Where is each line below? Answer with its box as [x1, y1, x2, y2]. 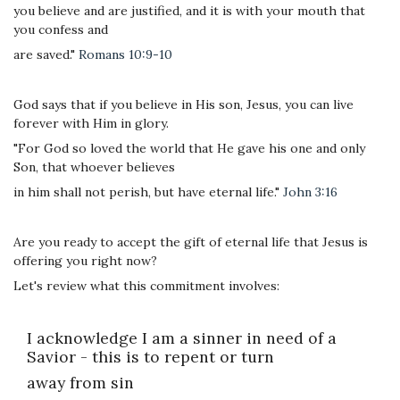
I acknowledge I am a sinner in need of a [27, 327, 337, 348]
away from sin [27, 372, 134, 394]
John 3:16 [283, 183, 337, 200]
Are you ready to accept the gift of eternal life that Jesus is [13, 233, 368, 250]
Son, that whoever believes [13, 158, 175, 175]
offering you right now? [13, 252, 157, 269]
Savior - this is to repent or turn [27, 346, 274, 367]
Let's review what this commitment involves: [13, 277, 279, 294]
